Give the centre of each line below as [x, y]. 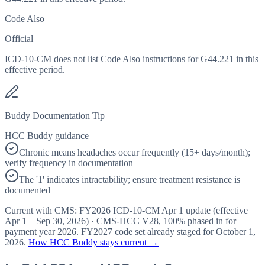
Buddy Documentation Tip [55, 116]
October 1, [236, 232]
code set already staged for [164, 232]
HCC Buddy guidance [47, 136]
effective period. [35, 70]
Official [19, 39]
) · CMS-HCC [114, 221]
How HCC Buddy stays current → [93, 243]
